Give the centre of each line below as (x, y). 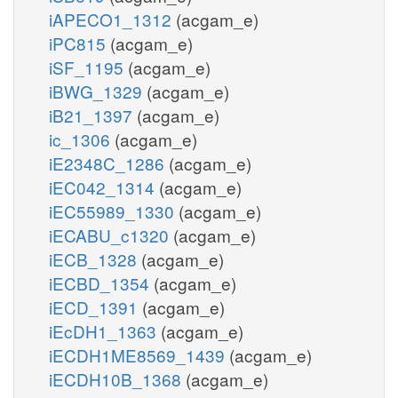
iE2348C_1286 (109, 163)
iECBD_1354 (101, 283)
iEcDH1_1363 (105, 330)
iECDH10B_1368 (117, 378)
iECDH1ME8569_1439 (139, 354)
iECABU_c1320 (111, 235)
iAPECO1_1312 (112, 19)
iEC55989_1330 (114, 211)
